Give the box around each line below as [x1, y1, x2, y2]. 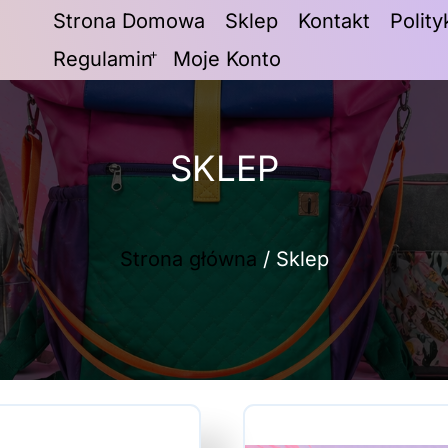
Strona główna [119, 246, 257, 271]
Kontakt [298, 9, 370, 33]
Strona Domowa [53, 9, 205, 33]
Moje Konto [173, 47, 281, 71]
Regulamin [53, 47, 153, 71]
